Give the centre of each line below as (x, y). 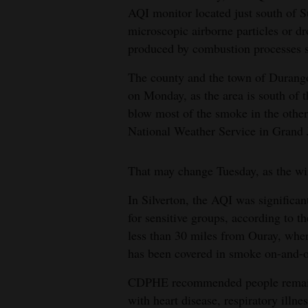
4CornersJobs (44, 23)
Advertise (34, 183)
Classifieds (36, 103)
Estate (26, 73)
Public (26, 133)
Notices (29, 152)
